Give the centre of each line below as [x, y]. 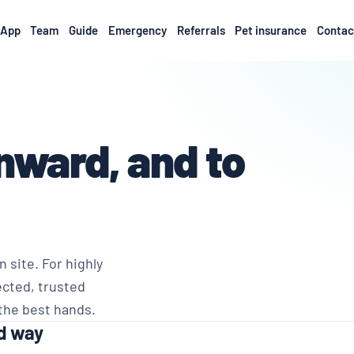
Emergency [137, 30]
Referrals [201, 30]
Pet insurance [271, 30]
